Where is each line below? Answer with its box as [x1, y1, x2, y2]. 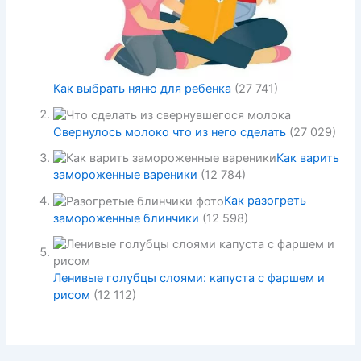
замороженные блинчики [53, 210, 200, 226]
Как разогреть [224, 193, 307, 209]
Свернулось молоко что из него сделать [53, 124, 287, 139]
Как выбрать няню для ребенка [53, 81, 232, 97]
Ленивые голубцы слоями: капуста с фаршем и [53, 270, 326, 285]
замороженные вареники [53, 168, 198, 183]
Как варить [276, 150, 340, 165]
